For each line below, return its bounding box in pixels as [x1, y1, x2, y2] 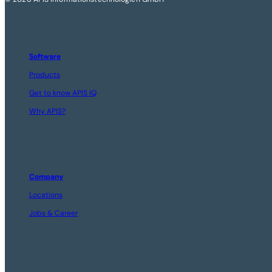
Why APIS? [29, 106, 66, 117]
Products [29, 70, 60, 80]
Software [29, 52, 61, 62]
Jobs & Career [29, 208, 78, 219]
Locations [29, 190, 63, 200]
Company [29, 172, 63, 182]
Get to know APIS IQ [29, 88, 97, 98]
